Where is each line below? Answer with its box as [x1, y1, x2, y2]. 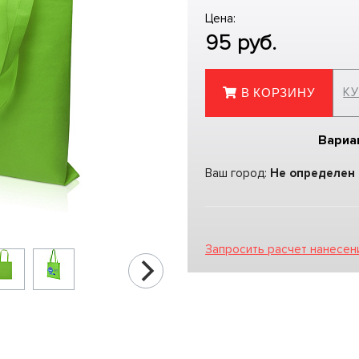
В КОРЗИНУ [240, 86, 316, 100]
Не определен [270, 165, 355, 180]
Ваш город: [205, 165, 270, 180]
